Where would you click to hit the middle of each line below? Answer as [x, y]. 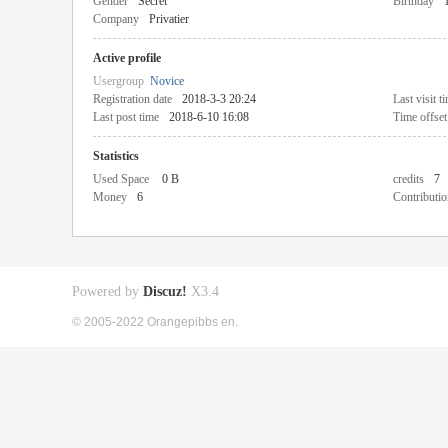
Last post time [126, 117]
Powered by [107, 291]
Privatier [169, 19]
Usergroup [121, 81]
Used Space [121, 179]
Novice [167, 81]
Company [116, 19]
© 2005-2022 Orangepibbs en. [155, 321]
